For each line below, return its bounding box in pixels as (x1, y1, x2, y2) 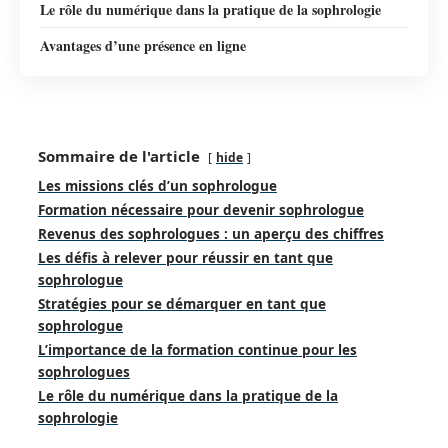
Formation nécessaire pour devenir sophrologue (38, 201, 364, 220)
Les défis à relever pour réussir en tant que (38, 249, 333, 268)
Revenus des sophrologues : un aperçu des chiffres (38, 225, 384, 244)
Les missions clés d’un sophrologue (38, 177, 277, 196)
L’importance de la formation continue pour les (38, 341, 357, 360)
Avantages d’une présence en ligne (40, 34, 246, 56)
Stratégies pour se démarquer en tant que (38, 295, 326, 314)
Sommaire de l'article (38, 146, 200, 167)
